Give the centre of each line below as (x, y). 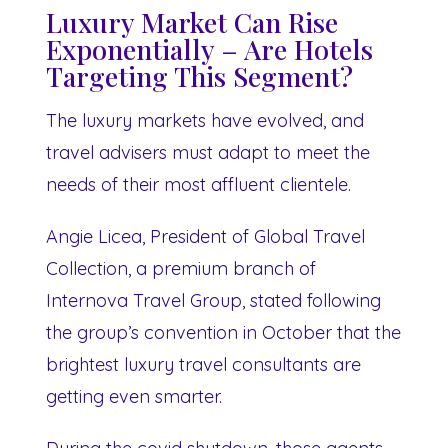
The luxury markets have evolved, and (205, 120)
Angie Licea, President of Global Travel (205, 236)
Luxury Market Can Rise (192, 21)
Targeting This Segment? (199, 75)
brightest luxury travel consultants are (203, 364)
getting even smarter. (134, 396)
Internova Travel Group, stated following (213, 300)
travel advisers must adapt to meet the (208, 152)
